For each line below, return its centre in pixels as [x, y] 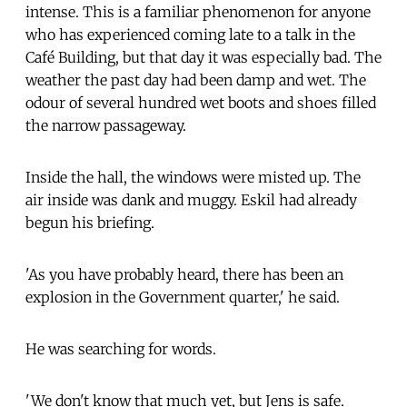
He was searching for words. [121, 348]
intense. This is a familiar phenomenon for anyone [198, 11]
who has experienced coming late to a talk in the [190, 34]
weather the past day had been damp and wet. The [196, 79]
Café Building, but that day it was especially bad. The [203, 57]
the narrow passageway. [106, 125]
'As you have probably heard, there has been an [184, 274]
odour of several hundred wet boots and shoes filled [201, 102]
